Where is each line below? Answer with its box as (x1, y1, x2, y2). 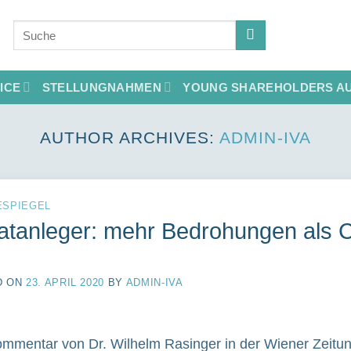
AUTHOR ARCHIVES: (40, 128, 220, 147)
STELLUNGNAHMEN (42, 81, 161, 94)
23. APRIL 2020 (26, 277, 105, 289)
